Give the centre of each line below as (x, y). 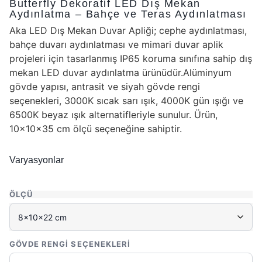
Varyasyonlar (37, 160)
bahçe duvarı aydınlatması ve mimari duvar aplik (116, 45)
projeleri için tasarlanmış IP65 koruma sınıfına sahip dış (131, 59)
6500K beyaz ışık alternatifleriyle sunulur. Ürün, (113, 115)
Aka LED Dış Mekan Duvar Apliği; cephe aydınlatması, (128, 31)
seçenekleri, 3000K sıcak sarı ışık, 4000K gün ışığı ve (126, 101)
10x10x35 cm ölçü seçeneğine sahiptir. (96, 129)
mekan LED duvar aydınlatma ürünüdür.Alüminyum (120, 73)
